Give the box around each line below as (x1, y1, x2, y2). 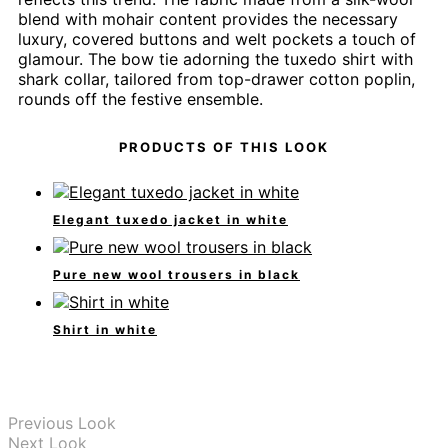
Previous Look (8, 412, 116, 433)
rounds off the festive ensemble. (18, 88, 263, 109)
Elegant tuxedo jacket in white (53, 212, 288, 228)
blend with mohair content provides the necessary (18, 8, 398, 29)
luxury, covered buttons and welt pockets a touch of (18, 28, 416, 49)
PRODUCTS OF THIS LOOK (119, 138, 329, 155)
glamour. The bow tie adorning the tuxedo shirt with (18, 48, 413, 69)
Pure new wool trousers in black (53, 266, 300, 282)
